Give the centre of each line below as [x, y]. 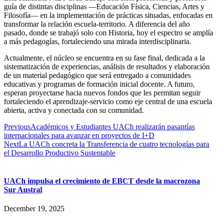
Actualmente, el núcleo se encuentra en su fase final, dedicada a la [104, 58]
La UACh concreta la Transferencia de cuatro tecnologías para [114, 144]
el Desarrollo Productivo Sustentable [60, 153]
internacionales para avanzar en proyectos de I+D [79, 136]
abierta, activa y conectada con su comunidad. [74, 110]
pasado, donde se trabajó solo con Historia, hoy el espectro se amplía [108, 33]
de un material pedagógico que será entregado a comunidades [97, 76]
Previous [17, 127]
